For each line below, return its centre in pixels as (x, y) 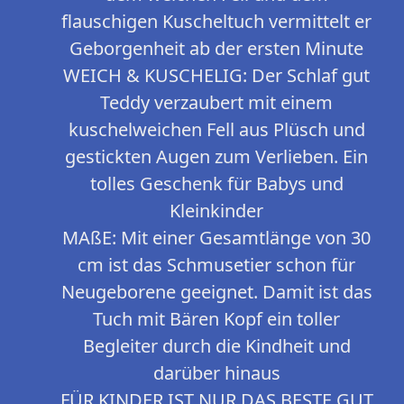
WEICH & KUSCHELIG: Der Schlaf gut (216, 76)
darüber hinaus (216, 373)
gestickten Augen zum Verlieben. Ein (216, 157)
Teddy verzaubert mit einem (216, 103)
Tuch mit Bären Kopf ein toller (216, 319)
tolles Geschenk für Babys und (216, 184)
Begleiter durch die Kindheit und (216, 346)
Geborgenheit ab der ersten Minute (216, 49)
